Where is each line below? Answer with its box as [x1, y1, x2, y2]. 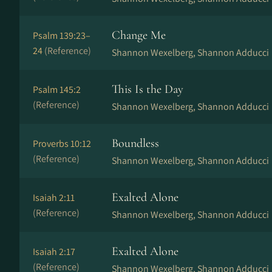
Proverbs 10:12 [33, 137, 91, 150]
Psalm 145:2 [33, 83, 81, 96]
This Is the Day [112, 82, 183, 97]
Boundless [112, 136, 159, 151]
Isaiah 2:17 [33, 245, 75, 258]
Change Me [112, 28, 166, 42]
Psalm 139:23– [33, 29, 90, 42]
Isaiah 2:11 [33, 191, 75, 204]
